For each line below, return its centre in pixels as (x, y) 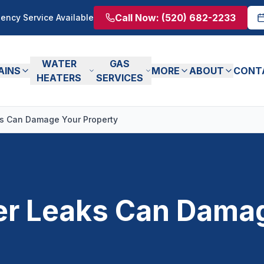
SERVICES (120, 78)
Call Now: (138, 18)
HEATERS (59, 78)
